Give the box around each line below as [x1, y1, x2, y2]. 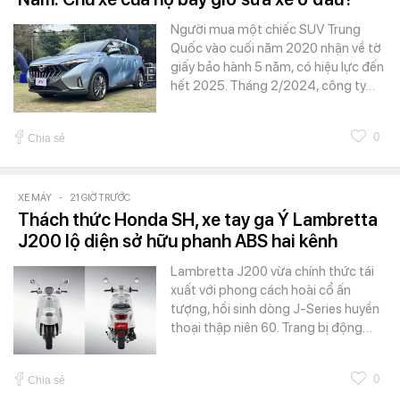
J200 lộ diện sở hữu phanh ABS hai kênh [18, 229, 337, 252]
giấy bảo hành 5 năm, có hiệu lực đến [171, 58, 384, 75]
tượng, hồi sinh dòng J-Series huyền [171, 300, 379, 317]
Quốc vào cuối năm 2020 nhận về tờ [171, 39, 381, 56]
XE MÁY [18, 191, 52, 204]
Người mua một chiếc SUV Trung [171, 21, 361, 37]
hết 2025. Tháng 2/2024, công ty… [171, 77, 375, 94]
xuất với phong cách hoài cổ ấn [171, 281, 351, 298]
